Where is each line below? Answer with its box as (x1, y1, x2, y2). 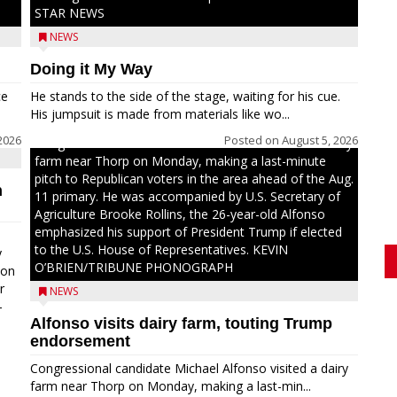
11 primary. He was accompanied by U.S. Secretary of (35, 188, 340, 205)
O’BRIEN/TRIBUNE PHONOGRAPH (35, 259, 233, 276)
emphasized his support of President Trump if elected (35, 223, 342, 240)
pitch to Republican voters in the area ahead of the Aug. (35, 170, 354, 187)
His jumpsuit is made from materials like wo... (30, 105, 290, 122)
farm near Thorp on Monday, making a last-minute (35, 152, 326, 169)
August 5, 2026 (282, 132, 358, 148)
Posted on (224, 132, 282, 148)
